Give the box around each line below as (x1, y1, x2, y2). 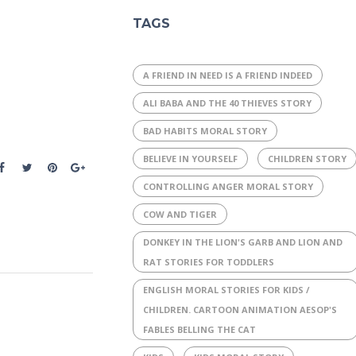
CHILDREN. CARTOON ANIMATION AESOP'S (142, 304, 337, 315)
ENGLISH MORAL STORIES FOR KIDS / (142, 284, 310, 296)
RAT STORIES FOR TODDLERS (142, 256, 274, 268)
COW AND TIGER (142, 208, 217, 220)
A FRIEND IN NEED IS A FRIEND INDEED (142, 69, 312, 81)
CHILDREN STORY (267, 153, 346, 164)
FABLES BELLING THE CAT (142, 323, 256, 335)
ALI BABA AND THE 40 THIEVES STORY (142, 97, 311, 109)
